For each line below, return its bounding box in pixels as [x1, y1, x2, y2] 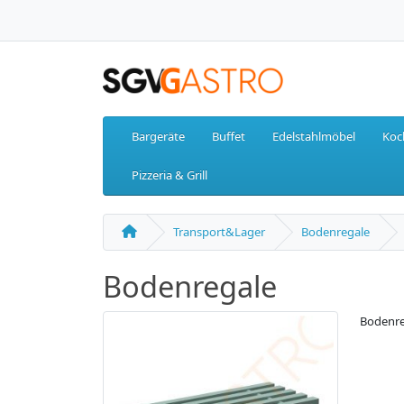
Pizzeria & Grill [132, 167, 207, 184]
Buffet [212, 128, 245, 145]
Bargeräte [132, 128, 185, 145]
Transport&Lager [173, 224, 265, 241]
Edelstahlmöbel [272, 128, 355, 145]
